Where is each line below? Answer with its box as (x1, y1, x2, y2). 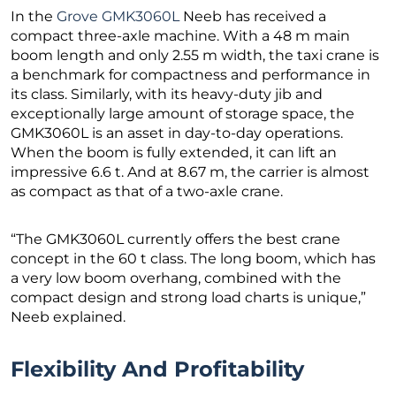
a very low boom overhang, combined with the (11, 270, 341, 287)
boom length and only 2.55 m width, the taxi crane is (11, 47, 379, 65)
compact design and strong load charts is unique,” (11, 289, 366, 307)
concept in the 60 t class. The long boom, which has (11, 250, 376, 268)
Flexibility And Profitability (11, 356, 304, 383)
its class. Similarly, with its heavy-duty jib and (11, 86, 323, 103)
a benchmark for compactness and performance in (11, 66, 370, 84)
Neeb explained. (11, 308, 126, 326)
